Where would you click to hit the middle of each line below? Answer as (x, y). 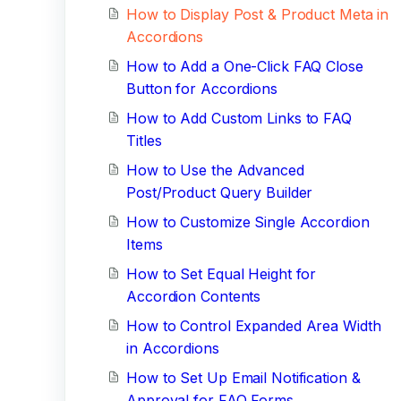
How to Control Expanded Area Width (254, 326)
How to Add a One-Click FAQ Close (245, 66)
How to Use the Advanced (215, 170)
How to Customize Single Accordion (248, 222)
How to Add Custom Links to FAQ (239, 118)
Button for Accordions (202, 89)
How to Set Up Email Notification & (243, 378)
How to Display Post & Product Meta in (258, 14)
